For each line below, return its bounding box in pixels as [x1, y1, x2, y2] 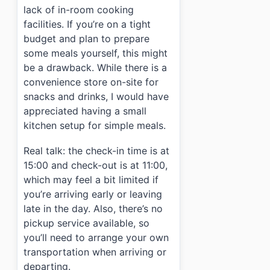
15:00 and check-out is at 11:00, [24, 159, 168, 171]
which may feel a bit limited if [24, 173, 159, 186]
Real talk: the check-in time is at [24, 144, 169, 157]
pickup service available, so [24, 216, 149, 229]
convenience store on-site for [24, 76, 159, 89]
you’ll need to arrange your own [24, 231, 169, 243]
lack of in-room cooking [24, 4, 134, 16]
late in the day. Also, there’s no [24, 202, 163, 215]
